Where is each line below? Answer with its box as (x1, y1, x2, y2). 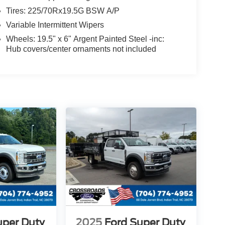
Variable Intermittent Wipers (6, 21, 104, 30)
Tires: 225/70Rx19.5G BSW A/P (6, 7, 120, 16)
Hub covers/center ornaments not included (6, 45, 156, 54)
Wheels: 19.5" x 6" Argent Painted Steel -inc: (6, 35, 164, 44)
